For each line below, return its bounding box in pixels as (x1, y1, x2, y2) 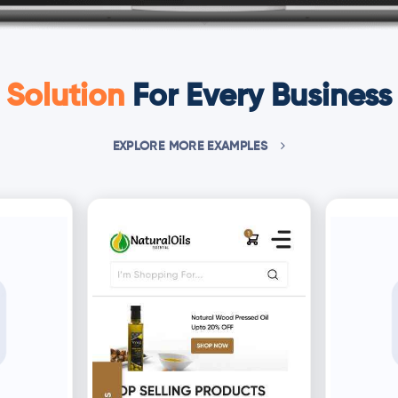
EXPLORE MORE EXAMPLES (112, 140, 268, 153)
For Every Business (124, 82, 392, 113)
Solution (6, 82, 124, 113)
